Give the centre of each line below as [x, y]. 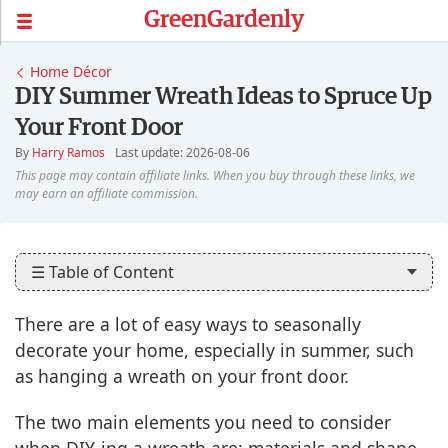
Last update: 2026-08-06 [182, 152]
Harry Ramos [68, 152]
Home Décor [71, 71]
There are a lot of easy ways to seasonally [188, 324]
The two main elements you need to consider [203, 422]
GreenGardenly [224, 20]
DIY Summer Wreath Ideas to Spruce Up [223, 97]
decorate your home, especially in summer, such [214, 350]
